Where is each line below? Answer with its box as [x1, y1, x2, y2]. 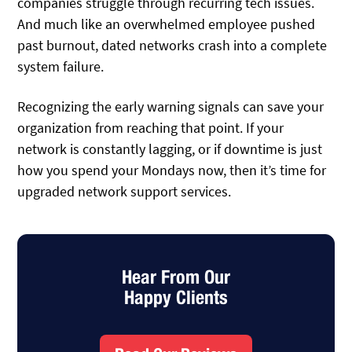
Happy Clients [124, 285, 228, 308]
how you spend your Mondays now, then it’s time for [17, 160, 327, 179]
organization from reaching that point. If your [17, 118, 284, 137]
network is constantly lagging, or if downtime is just [17, 139, 323, 158]
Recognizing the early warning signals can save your [17, 97, 324, 115]
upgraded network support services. [17, 181, 232, 200]
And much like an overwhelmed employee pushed [17, 15, 316, 34]
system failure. [17, 57, 104, 76]
